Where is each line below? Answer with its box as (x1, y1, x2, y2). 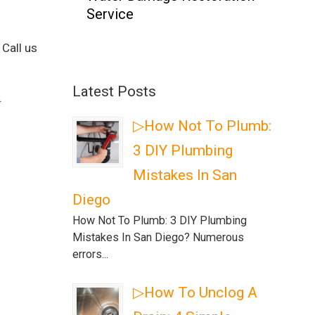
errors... (72, 247, 109, 261)
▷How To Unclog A (133, 284, 258, 301)
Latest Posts (72, 83, 157, 100)
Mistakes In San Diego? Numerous (72, 231, 245, 244)
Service (86, 6, 134, 22)
